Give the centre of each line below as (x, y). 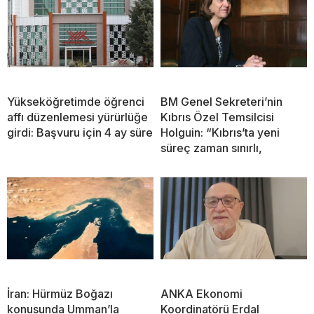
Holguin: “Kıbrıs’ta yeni (220, 132)
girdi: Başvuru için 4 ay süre (80, 132)
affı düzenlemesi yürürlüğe (77, 117)
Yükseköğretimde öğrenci (76, 101)
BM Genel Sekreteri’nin (221, 101)
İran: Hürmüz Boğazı (60, 293)
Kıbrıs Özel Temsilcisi (217, 117)
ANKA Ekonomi (202, 293)
